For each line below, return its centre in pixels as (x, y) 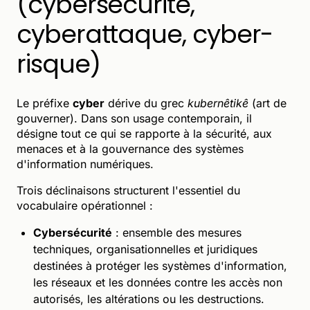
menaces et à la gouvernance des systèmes (130, 148)
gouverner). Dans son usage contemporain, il (134, 118)
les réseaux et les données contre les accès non (158, 282)
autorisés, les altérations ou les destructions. (149, 299)
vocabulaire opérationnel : (85, 205)
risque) (58, 64)
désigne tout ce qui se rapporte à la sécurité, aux (144, 133)
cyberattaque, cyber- (145, 34)
